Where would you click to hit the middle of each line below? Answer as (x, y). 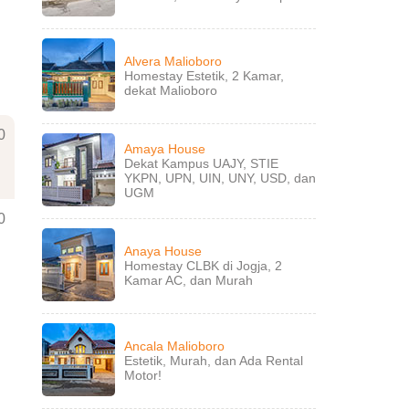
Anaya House (163, 251)
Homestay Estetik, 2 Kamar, (204, 76)
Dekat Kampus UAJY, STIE (201, 163)
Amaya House (165, 149)
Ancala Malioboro (174, 346)
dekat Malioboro (171, 90)
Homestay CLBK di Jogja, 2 (203, 266)
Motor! (143, 375)
